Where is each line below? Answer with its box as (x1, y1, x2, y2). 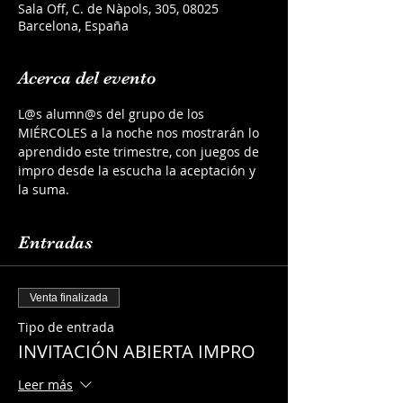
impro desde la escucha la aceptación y (18, 162, 259, 179)
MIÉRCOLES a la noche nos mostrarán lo (18, 124, 263, 141)
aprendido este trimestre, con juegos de (18, 143, 263, 160)
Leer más (18, 376, 73, 394)
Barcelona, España (18, 17, 129, 34)
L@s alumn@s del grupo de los (18, 105, 208, 122)
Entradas (18, 232, 93, 253)
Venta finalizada (30, 291, 108, 304)
